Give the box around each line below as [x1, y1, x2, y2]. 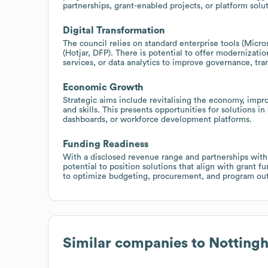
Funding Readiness [63, 139, 148, 149]
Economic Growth [63, 82, 144, 92]
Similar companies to [63, 236, 209, 251]
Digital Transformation [63, 25, 165, 35]
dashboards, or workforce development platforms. [63, 115, 252, 124]
